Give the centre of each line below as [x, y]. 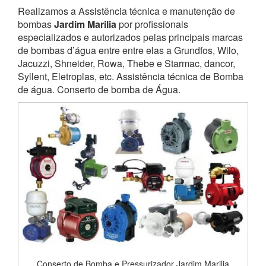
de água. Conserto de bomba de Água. [99, 89]
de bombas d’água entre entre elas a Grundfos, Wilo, [128, 50]
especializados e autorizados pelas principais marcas [130, 37]
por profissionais [152, 24]
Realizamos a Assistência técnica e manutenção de [126, 11]
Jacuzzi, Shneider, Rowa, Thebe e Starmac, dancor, [126, 63]
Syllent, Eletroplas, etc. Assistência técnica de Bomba [131, 76]
